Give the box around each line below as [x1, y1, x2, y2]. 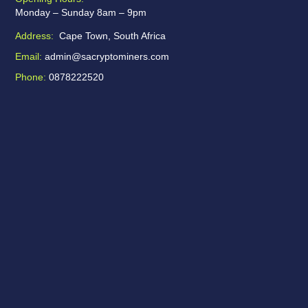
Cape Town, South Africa [54, 30, 166, 42]
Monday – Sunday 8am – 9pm [15, 7, 147, 19]
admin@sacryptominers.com [42, 51, 170, 63]
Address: [15, 30, 54, 42]
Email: [15, 51, 43, 63]
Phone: [15, 71, 47, 83]
